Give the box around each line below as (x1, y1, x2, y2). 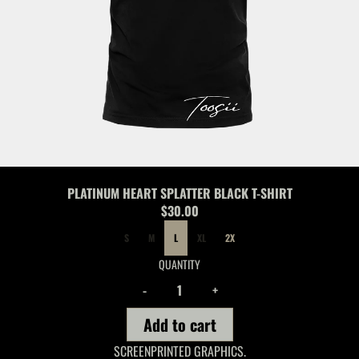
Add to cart (143, 313, 216, 337)
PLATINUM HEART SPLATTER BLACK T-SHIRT (67, 184, 292, 203)
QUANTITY (159, 256, 200, 272)
